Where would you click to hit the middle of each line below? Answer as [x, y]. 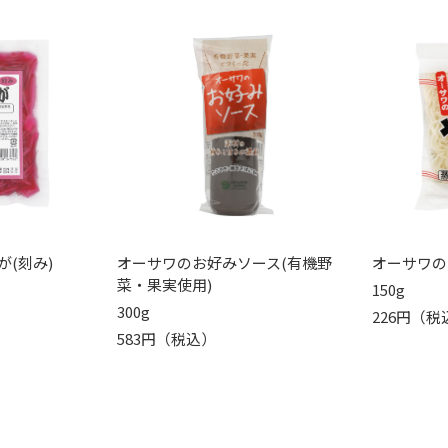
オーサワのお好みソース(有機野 [224, 262]
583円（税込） [166, 338]
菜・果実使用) [164, 284]
